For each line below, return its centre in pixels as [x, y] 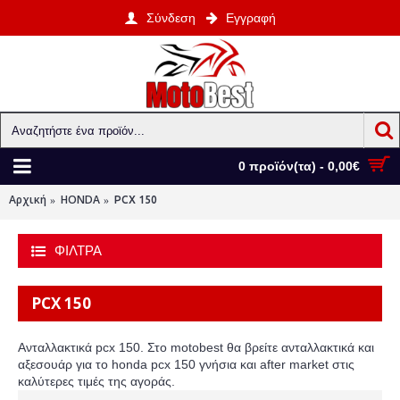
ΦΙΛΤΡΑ [78, 250]
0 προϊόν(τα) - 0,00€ [299, 166]
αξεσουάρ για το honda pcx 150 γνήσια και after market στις [186, 364]
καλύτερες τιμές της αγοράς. [96, 381]
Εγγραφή [251, 17]
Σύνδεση [171, 17]
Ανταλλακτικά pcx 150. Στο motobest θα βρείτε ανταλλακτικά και [196, 347]
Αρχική [28, 200]
